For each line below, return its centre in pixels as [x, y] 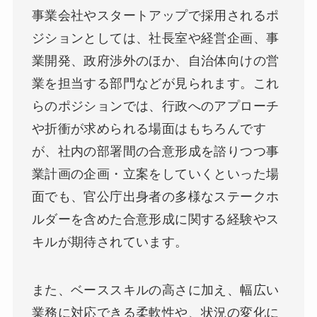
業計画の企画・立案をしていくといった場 [155, 174]
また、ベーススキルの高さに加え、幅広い [155, 290]
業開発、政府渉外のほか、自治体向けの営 [155, 61]
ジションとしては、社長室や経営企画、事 [155, 39]
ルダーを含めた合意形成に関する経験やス [155, 220]
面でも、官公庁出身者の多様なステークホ [155, 197]
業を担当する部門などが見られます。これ [155, 84]
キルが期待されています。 [110, 242]
